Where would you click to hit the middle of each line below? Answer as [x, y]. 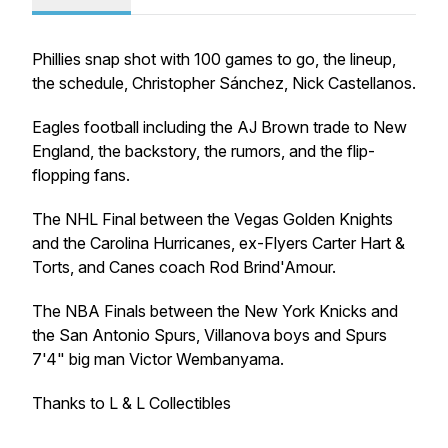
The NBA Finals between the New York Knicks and [215, 311]
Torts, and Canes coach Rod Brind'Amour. [184, 267]
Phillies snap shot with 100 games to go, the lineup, [214, 59]
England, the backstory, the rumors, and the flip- [203, 151]
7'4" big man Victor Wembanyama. [158, 359]
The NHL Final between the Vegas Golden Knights [212, 219]
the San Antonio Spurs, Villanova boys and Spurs [209, 335]
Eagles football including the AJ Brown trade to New [219, 127]
